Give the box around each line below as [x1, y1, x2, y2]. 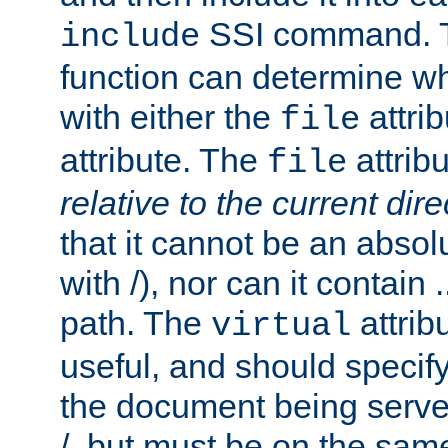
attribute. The [60, 141, 267, 180]
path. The [60, 304, 211, 343]
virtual [211, 307, 351, 346]
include [60, 18, 200, 57]
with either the [60, 98, 280, 137]
